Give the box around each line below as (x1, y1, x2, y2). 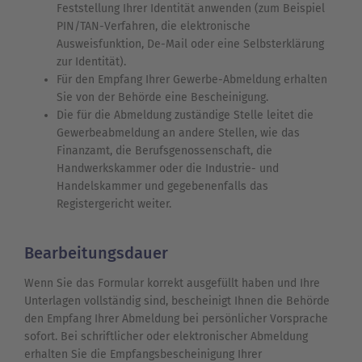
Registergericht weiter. (57, 197, 171, 212)
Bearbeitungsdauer (24, 243, 168, 263)
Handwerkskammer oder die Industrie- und (57, 162, 279, 176)
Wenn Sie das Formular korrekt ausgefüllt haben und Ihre (24, 276, 320, 291)
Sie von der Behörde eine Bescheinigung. (57, 90, 268, 105)
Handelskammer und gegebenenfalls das (57, 179, 268, 194)
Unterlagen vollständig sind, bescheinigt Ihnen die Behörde (24, 294, 330, 309)
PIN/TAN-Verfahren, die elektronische (57, 19, 250, 34)
